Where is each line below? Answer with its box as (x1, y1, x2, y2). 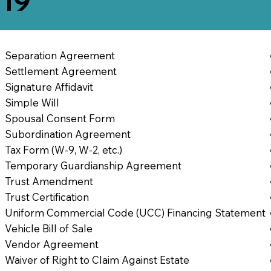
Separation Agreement (5, 48, 116, 62)
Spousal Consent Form (5, 111, 116, 125)
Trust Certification (5, 190, 90, 203)
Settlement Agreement (5, 64, 117, 77)
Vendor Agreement (5, 237, 99, 250)
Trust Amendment (5, 174, 94, 188)
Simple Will (5, 96, 60, 109)
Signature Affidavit (5, 80, 94, 93)
